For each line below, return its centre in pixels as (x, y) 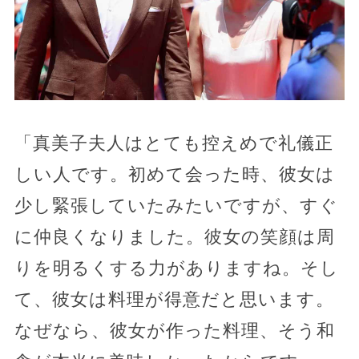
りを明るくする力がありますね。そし (176, 268)
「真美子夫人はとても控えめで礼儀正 (173, 143)
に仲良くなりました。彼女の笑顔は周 (174, 236)
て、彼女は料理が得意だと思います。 (174, 299)
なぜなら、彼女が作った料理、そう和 (174, 330)
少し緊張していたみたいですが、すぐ (176, 205)
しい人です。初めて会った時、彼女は (174, 174)
